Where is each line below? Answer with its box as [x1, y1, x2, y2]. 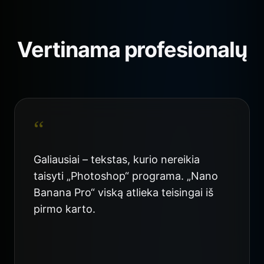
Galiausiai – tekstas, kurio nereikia [34, 153, 200, 166]
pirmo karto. [34, 203, 95, 216]
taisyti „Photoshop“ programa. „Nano [34, 170, 218, 183]
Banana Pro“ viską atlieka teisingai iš [34, 186, 213, 199]
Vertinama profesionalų [17, 37, 247, 63]
